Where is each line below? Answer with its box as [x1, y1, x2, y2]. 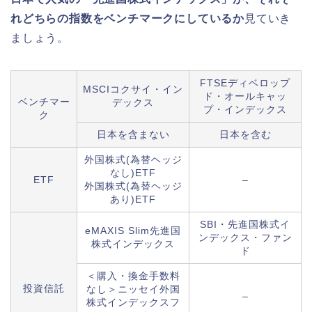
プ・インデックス [203, 104, 287, 116]
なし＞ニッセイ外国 [86, 283, 180, 295]
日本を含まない [96, 129, 170, 141]
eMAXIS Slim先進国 [85, 225, 181, 237]
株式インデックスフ [86, 297, 180, 309]
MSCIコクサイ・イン [83, 84, 183, 95]
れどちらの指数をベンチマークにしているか [10, 13, 244, 25]
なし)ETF [110, 167, 156, 179]
